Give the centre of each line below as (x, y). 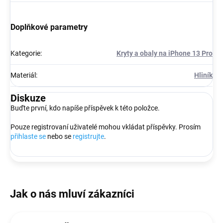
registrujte (88, 136)
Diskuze (28, 98)
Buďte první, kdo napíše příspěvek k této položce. (85, 108)
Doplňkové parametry (49, 27)
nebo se (59, 136)
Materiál (23, 75)
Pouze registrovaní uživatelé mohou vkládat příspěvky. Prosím (106, 127)
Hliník (203, 75)
